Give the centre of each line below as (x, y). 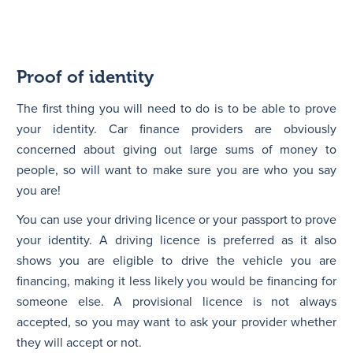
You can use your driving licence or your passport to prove (176, 219)
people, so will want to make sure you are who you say (176, 170)
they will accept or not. (79, 342)
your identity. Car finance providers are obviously (176, 129)
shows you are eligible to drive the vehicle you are (176, 260)
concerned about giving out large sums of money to (176, 149)
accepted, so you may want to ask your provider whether (176, 322)
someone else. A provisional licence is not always (176, 301)
